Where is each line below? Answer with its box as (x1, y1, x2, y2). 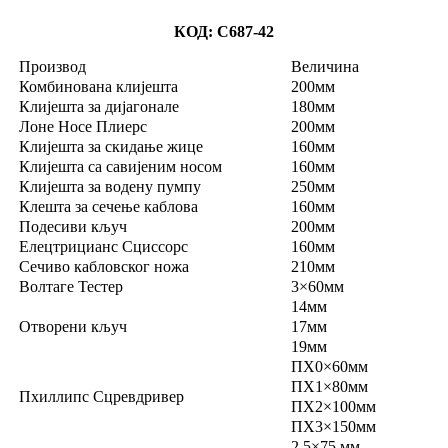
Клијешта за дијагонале (19, 97, 179, 115)
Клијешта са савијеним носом (19, 157, 222, 175)
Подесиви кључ (19, 217, 127, 235)
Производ (19, 57, 86, 75)
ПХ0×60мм (291, 357, 368, 375)
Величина (291, 57, 359, 75)
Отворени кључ (19, 317, 127, 335)
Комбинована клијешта (19, 77, 178, 95)
